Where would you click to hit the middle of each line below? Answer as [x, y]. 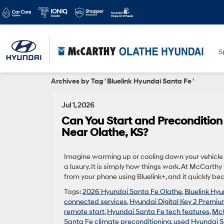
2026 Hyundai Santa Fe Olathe [132, 192]
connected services [95, 202]
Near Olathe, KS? [105, 133]
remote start [84, 212]
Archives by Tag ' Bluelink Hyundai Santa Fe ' [122, 81]
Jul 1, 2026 [78, 105]
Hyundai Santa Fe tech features [158, 212]
